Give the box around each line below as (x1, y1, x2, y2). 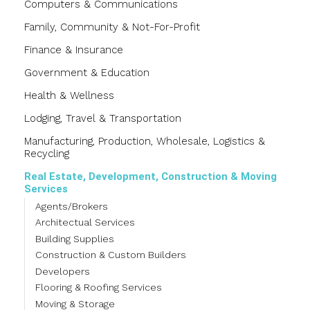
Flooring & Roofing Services (35, 282, 162, 293)
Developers (35, 265, 90, 277)
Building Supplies (35, 232, 114, 244)
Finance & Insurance (24, 44, 123, 57)
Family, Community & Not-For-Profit (24, 21, 200, 34)
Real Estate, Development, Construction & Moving (24, 170, 277, 183)
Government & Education (24, 66, 149, 80)
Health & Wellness (24, 89, 114, 102)
